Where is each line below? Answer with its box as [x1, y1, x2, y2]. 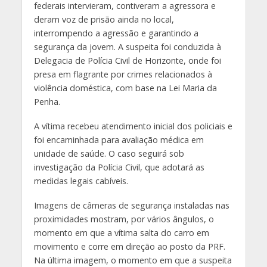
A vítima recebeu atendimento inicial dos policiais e [33, 120, 232, 132]
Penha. [33, 96, 60, 107]
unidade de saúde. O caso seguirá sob [33, 147, 184, 159]
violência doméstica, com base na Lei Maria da [33, 82, 217, 94]
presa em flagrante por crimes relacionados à [33, 69, 212, 80]
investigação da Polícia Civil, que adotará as [33, 161, 204, 173]
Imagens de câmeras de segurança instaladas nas [33, 199, 229, 211]
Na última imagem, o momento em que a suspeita [33, 254, 232, 266]
